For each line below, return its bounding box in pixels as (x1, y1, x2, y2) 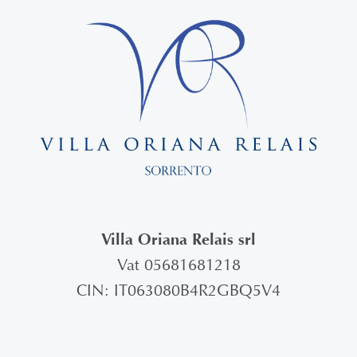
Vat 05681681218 (116, 255, 241, 274)
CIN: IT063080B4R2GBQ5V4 (76, 280, 280, 300)
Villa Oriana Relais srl (101, 229, 256, 249)
